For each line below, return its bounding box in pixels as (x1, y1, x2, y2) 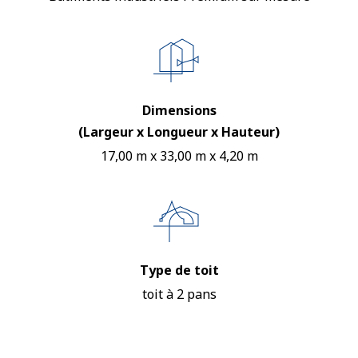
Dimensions (141, 101, 217, 119)
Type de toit (139, 261, 219, 279)
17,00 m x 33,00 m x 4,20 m (100, 147, 258, 165)
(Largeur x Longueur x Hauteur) (78, 123, 280, 141)
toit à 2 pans (141, 285, 217, 303)
